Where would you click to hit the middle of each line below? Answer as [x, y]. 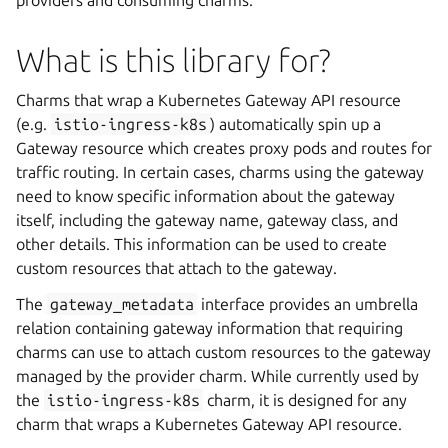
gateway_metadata [122, 304]
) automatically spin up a [296, 124]
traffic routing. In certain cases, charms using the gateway [220, 172]
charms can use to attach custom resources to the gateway [223, 352]
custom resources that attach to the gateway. [176, 268]
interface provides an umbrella [308, 304]
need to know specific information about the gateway [205, 196]
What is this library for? [173, 60]
